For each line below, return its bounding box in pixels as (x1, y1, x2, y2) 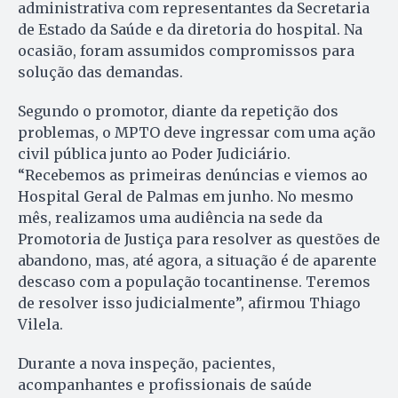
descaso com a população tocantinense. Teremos (18, 272, 370, 291)
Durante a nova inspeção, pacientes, (18, 354, 275, 372)
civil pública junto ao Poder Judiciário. (18, 144, 291, 163)
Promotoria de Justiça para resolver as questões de (18, 229, 380, 248)
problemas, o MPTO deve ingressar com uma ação (18, 123, 376, 141)
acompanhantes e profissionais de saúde (18, 375, 312, 394)
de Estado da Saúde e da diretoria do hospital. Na (18, 20, 362, 38)
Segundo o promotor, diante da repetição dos (18, 101, 338, 120)
